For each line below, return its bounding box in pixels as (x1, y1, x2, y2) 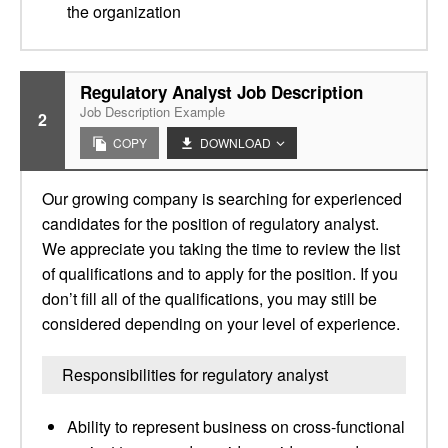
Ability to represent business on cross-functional (67, 415, 405, 438)
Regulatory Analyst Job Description (80, 80, 363, 104)
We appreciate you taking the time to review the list (42, 237, 400, 260)
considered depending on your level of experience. (42, 312, 400, 335)
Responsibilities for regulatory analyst (62, 363, 328, 386)
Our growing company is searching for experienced (42, 187, 402, 210)
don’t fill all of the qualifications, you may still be (42, 287, 377, 310)
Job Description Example (80, 102, 225, 121)
